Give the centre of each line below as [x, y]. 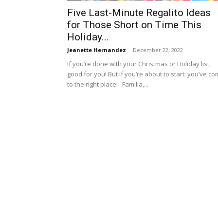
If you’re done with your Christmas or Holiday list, [139, 64]
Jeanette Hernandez [97, 50]
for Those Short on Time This [134, 25]
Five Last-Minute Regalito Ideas [139, 13]
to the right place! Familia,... [108, 84]
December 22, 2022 [158, 50]
